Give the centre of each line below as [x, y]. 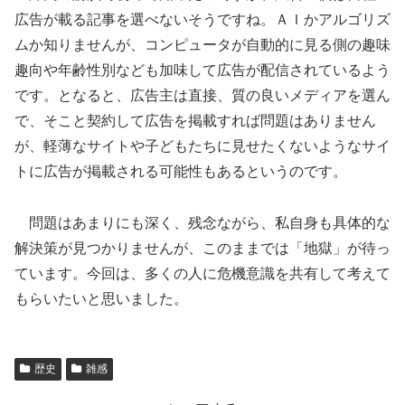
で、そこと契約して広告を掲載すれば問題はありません [195, 121]
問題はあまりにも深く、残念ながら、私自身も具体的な [202, 223]
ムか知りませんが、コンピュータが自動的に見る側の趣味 [202, 45]
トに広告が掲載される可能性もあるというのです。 [181, 172]
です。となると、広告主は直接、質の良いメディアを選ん [202, 96]
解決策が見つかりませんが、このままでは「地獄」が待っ [202, 249]
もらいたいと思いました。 [101, 299]
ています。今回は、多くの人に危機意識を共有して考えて [202, 274]
